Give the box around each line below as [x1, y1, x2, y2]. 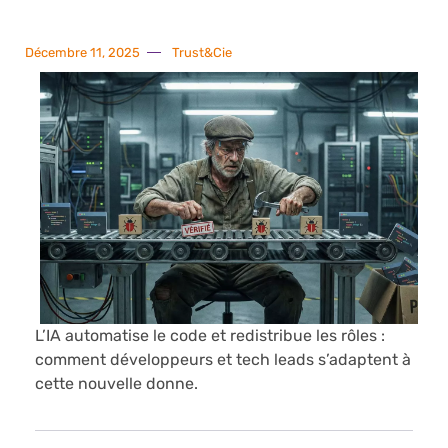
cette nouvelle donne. [35, 373, 198, 393]
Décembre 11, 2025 [25, 45, 140, 60]
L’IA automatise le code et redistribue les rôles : [35, 325, 385, 345]
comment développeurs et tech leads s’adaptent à [35, 349, 411, 369]
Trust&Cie [172, 45, 232, 60]
